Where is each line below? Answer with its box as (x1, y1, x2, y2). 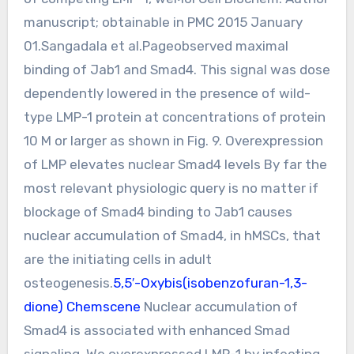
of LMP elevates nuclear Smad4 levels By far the (23, 156, 327, 172)
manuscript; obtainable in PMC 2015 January (23, 13, 303, 30)
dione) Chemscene (23, 298, 141, 314)
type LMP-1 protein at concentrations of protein (23, 108, 326, 125)
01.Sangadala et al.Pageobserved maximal (23, 37, 288, 54)
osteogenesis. (23, 274, 113, 291)
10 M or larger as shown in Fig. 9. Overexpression (23, 132, 323, 149)
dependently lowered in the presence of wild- (23, 85, 311, 101)
